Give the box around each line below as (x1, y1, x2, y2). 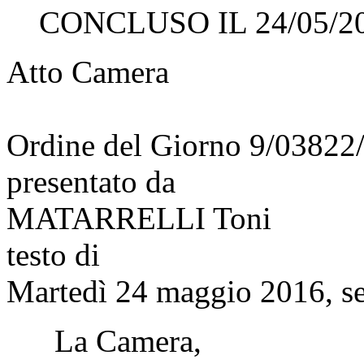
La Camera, (6, 323, 201, 358)
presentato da (6, 163, 175, 199)
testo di (6, 236, 100, 272)
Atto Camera (6, 54, 169, 89)
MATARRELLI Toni (6, 200, 271, 236)
